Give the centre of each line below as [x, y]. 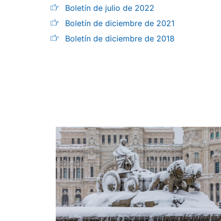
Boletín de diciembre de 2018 [120, 38]
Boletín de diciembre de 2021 [120, 23]
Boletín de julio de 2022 [110, 8]
